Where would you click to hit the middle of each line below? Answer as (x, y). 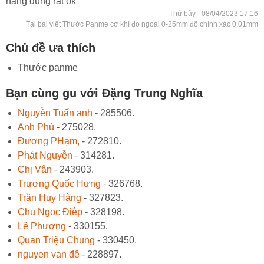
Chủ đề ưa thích (51, 47)
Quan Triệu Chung (56, 240)
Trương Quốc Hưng (59, 183)
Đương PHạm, (49, 141)
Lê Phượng (42, 226)
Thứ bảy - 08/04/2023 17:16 (214, 13)
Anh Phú (36, 127)
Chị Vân (35, 169)
